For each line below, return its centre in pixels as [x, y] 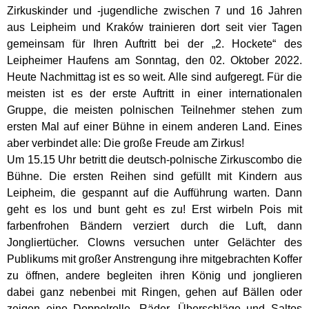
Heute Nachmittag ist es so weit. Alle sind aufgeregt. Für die [154, 77]
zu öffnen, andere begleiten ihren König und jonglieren [154, 276]
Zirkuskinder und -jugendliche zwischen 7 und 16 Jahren [154, 11]
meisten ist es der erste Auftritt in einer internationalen [154, 94]
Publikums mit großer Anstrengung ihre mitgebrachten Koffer [154, 259]
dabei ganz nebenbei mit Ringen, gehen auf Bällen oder [154, 292]
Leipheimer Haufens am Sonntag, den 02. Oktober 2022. [154, 61]
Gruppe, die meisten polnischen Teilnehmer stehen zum [154, 110]
